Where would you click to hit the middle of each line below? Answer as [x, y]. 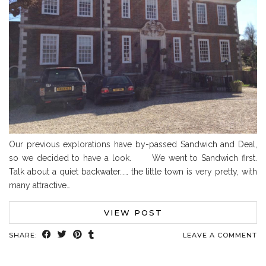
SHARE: [24, 235]
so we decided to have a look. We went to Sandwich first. [133, 158]
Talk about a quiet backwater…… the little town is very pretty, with [133, 171]
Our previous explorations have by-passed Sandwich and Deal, [133, 144]
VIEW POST [133, 212]
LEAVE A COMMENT [220, 235]
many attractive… [40, 185]
